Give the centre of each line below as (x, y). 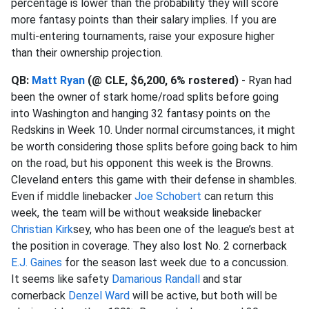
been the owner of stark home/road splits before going (145, 97)
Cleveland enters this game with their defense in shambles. (154, 180)
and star (221, 279)
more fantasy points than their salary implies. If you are (144, 20)
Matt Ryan (58, 80)
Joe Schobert (168, 196)
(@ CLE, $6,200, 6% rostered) (162, 80)
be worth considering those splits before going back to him (154, 147)
